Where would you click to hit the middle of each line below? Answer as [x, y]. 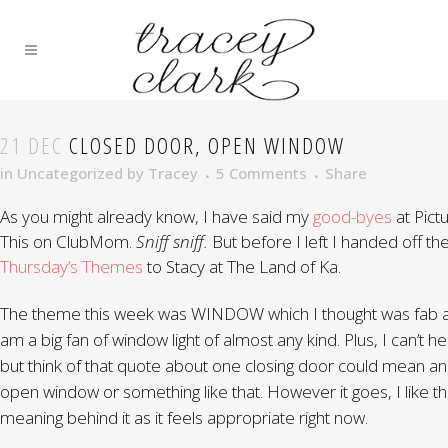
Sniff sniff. [174, 241]
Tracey [173, 173]
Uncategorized [70, 173]
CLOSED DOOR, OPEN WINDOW [204, 145]
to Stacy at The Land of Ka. [244, 266]
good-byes [354, 216]
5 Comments [261, 173]
